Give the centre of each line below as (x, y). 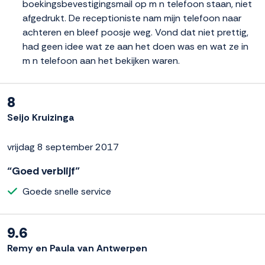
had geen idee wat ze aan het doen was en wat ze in (135, 46)
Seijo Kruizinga (41, 117)
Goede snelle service (67, 191)
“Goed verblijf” (43, 171)
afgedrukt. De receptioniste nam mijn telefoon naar (132, 18)
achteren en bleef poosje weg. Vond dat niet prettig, (135, 32)
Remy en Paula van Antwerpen (77, 248)
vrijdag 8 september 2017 (63, 147)
